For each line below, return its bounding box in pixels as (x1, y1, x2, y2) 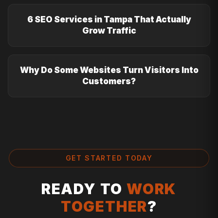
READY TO (41, 180, 127, 198)
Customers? (82, 76, 136, 87)
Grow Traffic (82, 26, 136, 36)
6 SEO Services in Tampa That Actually (27, 15, 191, 25)
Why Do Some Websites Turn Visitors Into (19, 65, 199, 75)
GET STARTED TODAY (65, 154, 153, 163)
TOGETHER (60, 198, 148, 216)
